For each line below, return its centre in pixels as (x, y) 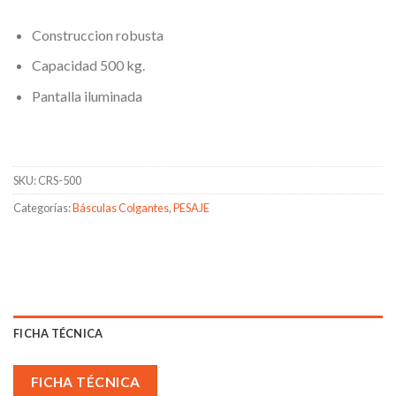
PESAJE (191, 207)
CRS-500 (60, 180)
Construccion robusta (97, 34)
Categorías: (43, 207)
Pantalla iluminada (87, 96)
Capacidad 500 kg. (88, 65)
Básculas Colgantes (121, 207)
